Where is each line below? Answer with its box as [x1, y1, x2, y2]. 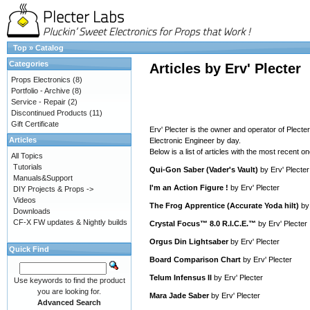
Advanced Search [37, 298, 101, 307]
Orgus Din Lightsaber [149, 237, 228, 246]
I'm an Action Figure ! [149, 183, 228, 192]
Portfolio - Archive [11, 86, 70, 95]
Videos [13, 196, 36, 204]
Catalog [35, 44, 64, 52]
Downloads [13, 207, 51, 215]
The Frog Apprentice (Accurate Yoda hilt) [149, 201, 299, 210]
